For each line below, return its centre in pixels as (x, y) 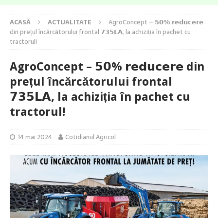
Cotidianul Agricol (91, 137)
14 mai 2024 (35, 137)
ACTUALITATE (70, 22)
